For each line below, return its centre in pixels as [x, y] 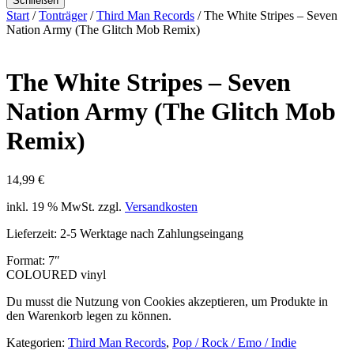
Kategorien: [37, 342]
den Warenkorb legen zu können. [89, 315]
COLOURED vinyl [56, 274]
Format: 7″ [33, 260]
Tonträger [63, 15]
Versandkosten [161, 206]
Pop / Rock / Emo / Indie [234, 342]
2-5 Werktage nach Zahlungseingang [152, 233]
